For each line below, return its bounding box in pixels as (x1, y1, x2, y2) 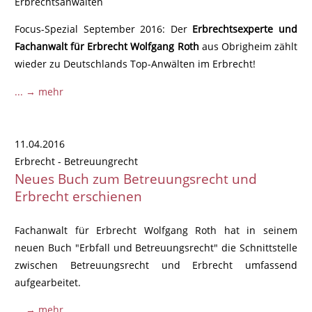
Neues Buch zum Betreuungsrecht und (15, 169, 258, 187)
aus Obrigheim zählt (198, 40, 297, 54)
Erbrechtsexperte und (192, 22, 297, 36)
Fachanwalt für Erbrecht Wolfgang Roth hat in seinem (15, 223, 297, 237)
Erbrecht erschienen (15, 187, 143, 205)
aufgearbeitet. (15, 275, 81, 289)
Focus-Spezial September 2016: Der (15, 22, 193, 36)
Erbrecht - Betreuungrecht (15, 154, 139, 168)
